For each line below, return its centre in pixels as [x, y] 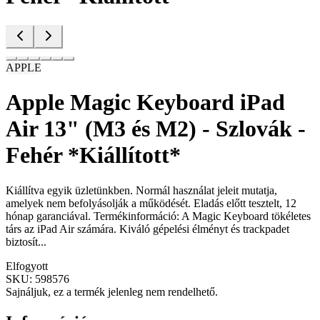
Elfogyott [27, 266]
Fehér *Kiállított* [93, 155]
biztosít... [26, 241]
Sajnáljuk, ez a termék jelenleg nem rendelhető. [112, 291]
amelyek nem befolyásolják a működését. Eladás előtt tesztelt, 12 [151, 203]
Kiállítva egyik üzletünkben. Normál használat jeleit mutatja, [141, 190]
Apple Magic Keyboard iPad [145, 102]
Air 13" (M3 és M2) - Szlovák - [156, 129]
